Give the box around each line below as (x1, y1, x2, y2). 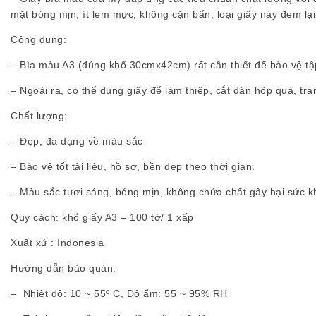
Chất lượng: (11, 109, 68, 121)
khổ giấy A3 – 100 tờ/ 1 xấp (59, 211, 194, 223)
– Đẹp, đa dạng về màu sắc (11, 135, 143, 147)
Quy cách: (11, 211, 59, 223)
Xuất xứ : (11, 236, 57, 248)
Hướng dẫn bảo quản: (11, 262, 116, 274)
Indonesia (57, 236, 104, 248)
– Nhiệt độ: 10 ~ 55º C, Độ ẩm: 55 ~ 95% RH (11, 287, 228, 299)
